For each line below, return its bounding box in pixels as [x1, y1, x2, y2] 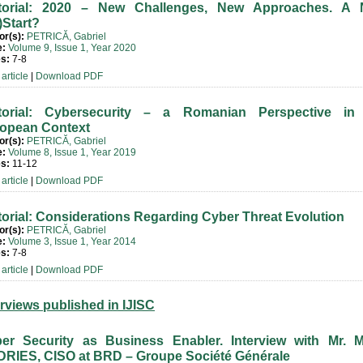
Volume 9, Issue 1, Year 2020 [8, 42, 136, 53]
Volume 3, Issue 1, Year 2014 [8, 236, 136, 247]
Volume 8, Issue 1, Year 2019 [8, 147, 136, 158]
